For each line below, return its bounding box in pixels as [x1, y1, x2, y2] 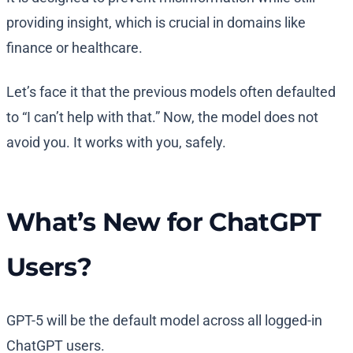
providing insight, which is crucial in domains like [6, 14, 306, 32]
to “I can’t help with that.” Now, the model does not [6, 109, 318, 126]
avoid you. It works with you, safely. [6, 134, 226, 151]
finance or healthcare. [6, 39, 143, 57]
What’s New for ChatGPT [6, 206, 321, 238]
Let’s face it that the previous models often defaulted [6, 84, 336, 101]
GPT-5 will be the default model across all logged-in [6, 312, 322, 329]
